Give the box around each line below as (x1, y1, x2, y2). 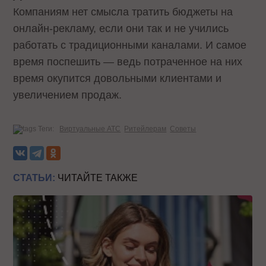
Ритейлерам (124, 124, 167, 133)
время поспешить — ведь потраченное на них (13, 55, 243, 68)
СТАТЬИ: (13, 172, 56, 183)
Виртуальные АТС (59, 124, 121, 133)
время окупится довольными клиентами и (13, 72, 222, 84)
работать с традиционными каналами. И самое (13, 39, 247, 51)
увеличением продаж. (13, 88, 122, 101)
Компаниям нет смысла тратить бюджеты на (13, 5, 233, 18)
